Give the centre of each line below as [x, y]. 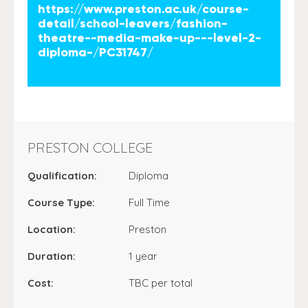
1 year [143, 256]
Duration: [52, 256]
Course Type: [61, 202]
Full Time [150, 202]
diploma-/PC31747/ [96, 52]
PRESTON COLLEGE [90, 147]
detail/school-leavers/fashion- [133, 23]
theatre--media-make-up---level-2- [150, 38]
